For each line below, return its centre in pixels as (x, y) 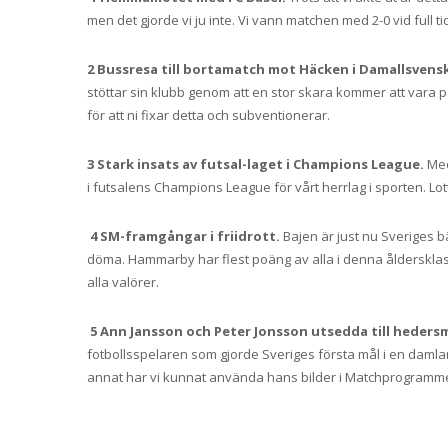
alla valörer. (123, 282)
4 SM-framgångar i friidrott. (186, 236)
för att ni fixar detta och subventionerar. (208, 115)
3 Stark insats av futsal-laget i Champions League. (257, 164)
